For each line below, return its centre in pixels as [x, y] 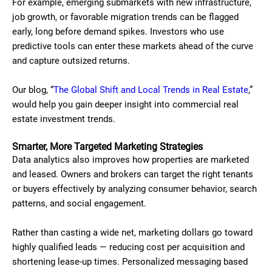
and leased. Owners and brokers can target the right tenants [133, 174]
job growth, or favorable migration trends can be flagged [125, 17]
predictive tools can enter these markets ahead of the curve [133, 46]
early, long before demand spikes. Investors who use [118, 32]
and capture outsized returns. [71, 61]
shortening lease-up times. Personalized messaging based [130, 262]
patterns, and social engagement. [79, 203]
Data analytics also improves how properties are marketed [131, 160]
